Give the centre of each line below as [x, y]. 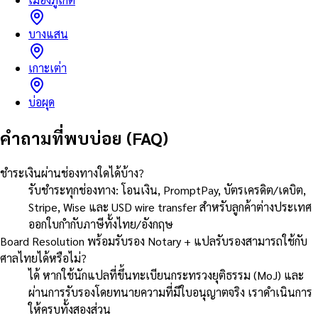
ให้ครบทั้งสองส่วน [70, 309]
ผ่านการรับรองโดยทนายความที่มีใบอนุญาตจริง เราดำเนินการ [170, 292]
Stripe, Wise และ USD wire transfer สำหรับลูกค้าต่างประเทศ [170, 207]
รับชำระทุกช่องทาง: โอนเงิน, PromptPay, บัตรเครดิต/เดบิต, [167, 190]
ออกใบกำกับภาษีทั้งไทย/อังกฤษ [101, 224]
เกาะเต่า [48, 67]
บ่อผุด [42, 102]
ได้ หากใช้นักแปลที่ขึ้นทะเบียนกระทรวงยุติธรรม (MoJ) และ [166, 275]
